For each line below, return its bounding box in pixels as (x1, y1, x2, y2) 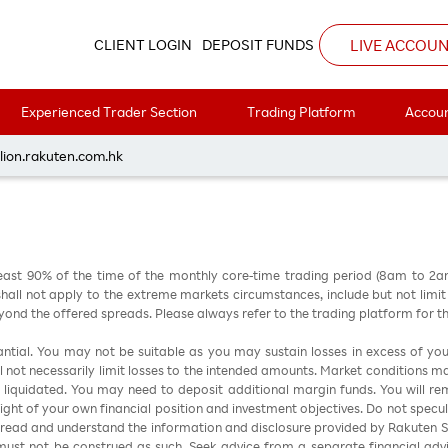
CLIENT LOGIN (94, 35, 192, 55)
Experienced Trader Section (20, 103, 197, 121)
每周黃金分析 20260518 (86, 112, 362, 142)
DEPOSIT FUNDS (202, 35, 314, 55)
